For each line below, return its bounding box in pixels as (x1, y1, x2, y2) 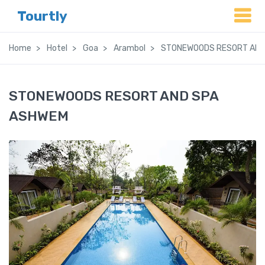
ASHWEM (9, 108, 69, 124)
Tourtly (17, 8, 67, 24)
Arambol (114, 43, 146, 53)
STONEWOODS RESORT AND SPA (9, 88, 218, 104)
